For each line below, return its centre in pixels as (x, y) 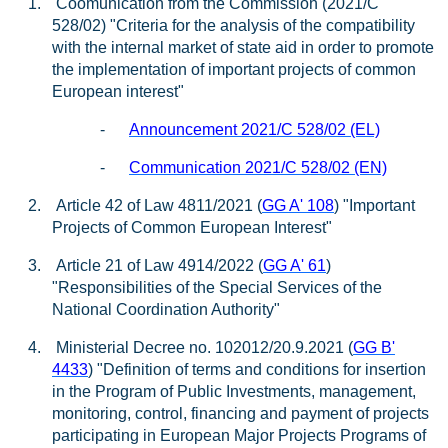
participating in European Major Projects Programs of (239, 435)
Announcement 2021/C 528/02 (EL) (254, 129)
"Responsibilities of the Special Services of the (217, 287)
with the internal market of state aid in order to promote (243, 47)
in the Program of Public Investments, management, (234, 391)
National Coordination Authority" (166, 309)
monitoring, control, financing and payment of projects (240, 413)
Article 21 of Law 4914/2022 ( (159, 265)
